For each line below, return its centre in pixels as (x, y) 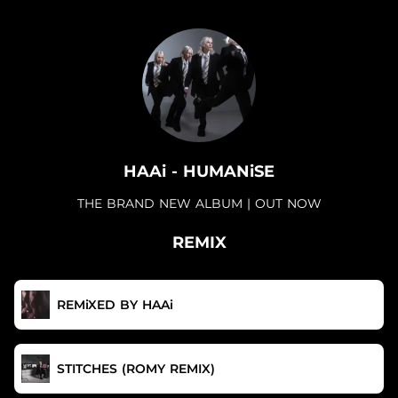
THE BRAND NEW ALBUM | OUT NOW (199, 203)
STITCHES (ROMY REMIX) (136, 369)
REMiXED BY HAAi (115, 305)
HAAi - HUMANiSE (199, 171)
